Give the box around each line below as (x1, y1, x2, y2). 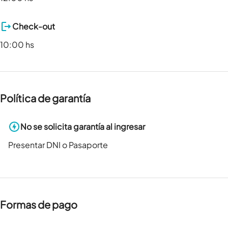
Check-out (12, 21, 55, 32)
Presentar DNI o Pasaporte (8, 139, 108, 151)
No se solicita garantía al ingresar (20, 121, 145, 132)
